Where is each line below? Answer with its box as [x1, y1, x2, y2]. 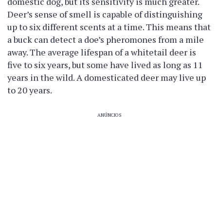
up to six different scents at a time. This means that [7, 21, 211, 33]
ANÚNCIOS [97, 112, 121, 118]
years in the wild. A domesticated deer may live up [7, 72, 206, 83]
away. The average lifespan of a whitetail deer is [7, 46, 196, 58]
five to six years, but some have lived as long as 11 [7, 59, 203, 71]
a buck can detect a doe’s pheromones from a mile [7, 34, 204, 45]
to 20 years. [7, 84, 52, 96]
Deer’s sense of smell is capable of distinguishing [7, 8, 202, 20]
